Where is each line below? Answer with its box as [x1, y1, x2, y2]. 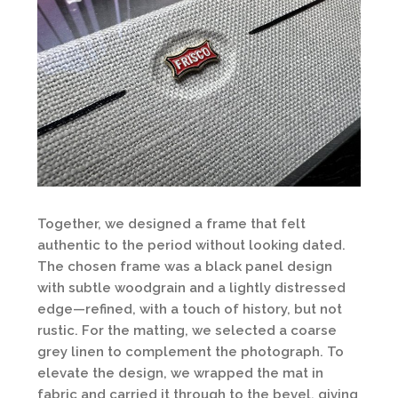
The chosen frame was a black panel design [37, 259, 332, 275]
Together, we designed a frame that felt [37, 216, 306, 233]
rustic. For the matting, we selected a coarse [37, 322, 337, 339]
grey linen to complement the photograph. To [37, 344, 344, 361]
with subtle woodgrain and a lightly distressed [37, 280, 346, 297]
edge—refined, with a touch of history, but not [37, 301, 342, 318]
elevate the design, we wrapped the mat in [37, 365, 323, 382]
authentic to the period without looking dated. [37, 237, 346, 254]
